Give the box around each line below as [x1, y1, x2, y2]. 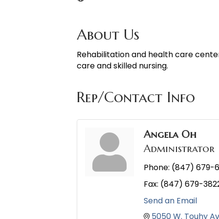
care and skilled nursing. [77, 60, 168, 72]
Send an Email [144, 195, 197, 207]
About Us [77, 25, 139, 44]
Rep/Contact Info [77, 88, 195, 107]
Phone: [144, 162, 170, 174]
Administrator [144, 142, 215, 155]
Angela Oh [144, 128, 197, 141]
